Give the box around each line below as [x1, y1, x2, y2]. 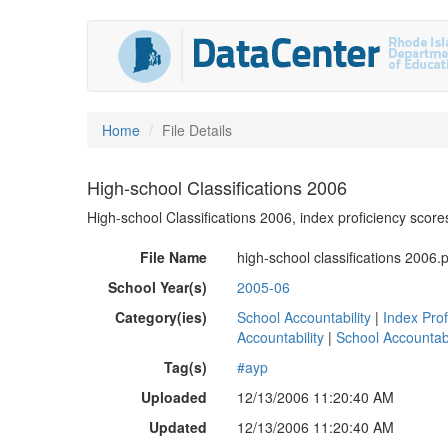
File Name [140, 247, 207, 267]
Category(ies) [115, 307, 207, 327]
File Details [162, 120, 232, 140]
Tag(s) [164, 357, 207, 377]
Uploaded [141, 387, 207, 407]
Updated [149, 417, 207, 437]
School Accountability [237, 307, 371, 327]
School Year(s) [108, 277, 207, 297]
